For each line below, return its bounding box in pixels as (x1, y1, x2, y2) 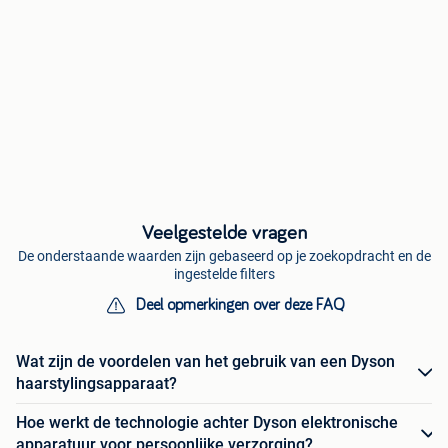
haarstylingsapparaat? (16, 374, 177, 394)
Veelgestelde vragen (141, 223, 307, 244)
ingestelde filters (173, 266, 275, 283)
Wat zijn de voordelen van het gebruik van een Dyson (16, 352, 395, 372)
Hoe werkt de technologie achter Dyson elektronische (16, 413, 398, 433)
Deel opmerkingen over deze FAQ (135, 297, 345, 314)
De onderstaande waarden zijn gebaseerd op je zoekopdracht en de (17, 248, 431, 265)
